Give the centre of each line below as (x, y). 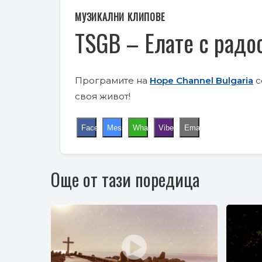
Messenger (126, 127)
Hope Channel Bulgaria (201, 81)
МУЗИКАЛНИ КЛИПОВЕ (120, 17)
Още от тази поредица (125, 180)
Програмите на (112, 81)
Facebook (98, 127)
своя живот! (103, 96)
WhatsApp (150, 127)
